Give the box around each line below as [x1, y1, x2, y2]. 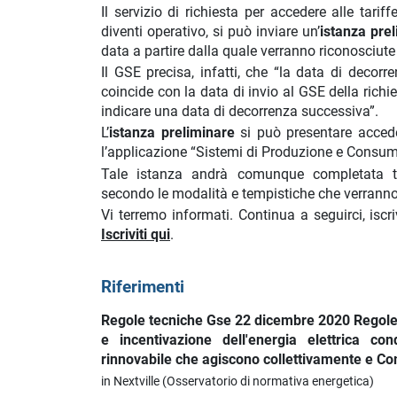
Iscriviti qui [101, 226, 170, 244]
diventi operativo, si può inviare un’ [101, 22, 320, 40]
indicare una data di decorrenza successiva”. [101, 102, 378, 120]
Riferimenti [101, 277, 184, 298]
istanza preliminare [109, 124, 235, 142]
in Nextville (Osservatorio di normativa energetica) [101, 374, 374, 390]
